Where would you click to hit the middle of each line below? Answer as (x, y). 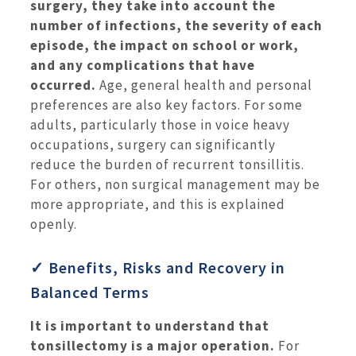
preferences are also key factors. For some (166, 105)
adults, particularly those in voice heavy (160, 125)
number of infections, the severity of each (176, 26)
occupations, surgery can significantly (153, 145)
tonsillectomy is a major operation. (153, 345)
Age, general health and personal (204, 85)
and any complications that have (143, 66)
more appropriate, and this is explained (158, 205)
